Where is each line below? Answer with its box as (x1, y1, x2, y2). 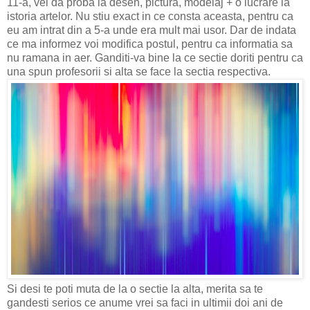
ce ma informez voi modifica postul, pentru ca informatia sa (7, 37, 293, 50)
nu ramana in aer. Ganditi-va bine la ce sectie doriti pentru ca (7, 51, 303, 64)
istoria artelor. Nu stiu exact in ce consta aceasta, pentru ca (7, 10, 293, 22)
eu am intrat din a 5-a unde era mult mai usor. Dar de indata (7, 24, 296, 36)
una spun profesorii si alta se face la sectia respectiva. (7, 65, 271, 77)
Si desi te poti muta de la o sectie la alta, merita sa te (7, 283, 263, 295)
